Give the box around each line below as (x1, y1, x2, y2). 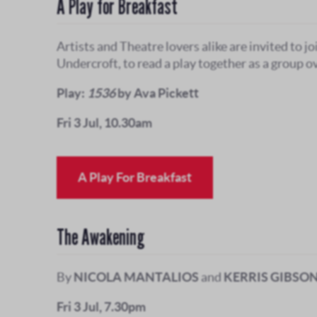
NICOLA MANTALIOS (74, 270, 199, 285)
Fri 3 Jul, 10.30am (57, 115, 152, 131)
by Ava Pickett (115, 86, 199, 101)
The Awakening (57, 224, 144, 250)
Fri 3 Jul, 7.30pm (57, 299, 146, 315)
